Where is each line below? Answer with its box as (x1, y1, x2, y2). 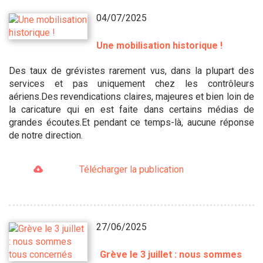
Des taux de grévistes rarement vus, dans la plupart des (9, 65, 254, 76)
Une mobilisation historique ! (96, 39, 223, 51)
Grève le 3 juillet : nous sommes (100, 248, 242, 260)
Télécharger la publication (79, 163, 184, 175)
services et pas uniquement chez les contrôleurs (9, 77, 254, 89)
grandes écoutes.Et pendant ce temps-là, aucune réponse (9, 116, 254, 128)
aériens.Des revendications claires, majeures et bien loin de (9, 90, 254, 102)
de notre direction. (9, 129, 83, 141)
